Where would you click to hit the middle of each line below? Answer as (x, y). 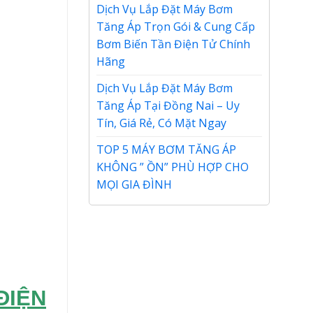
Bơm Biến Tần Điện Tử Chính (173, 44)
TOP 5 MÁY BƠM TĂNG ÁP (166, 150)
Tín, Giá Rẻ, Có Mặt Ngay (161, 123)
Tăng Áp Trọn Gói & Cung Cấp (176, 27)
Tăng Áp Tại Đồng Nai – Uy (168, 105)
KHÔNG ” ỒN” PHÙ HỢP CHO (173, 167)
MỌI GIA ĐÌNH (134, 184)
